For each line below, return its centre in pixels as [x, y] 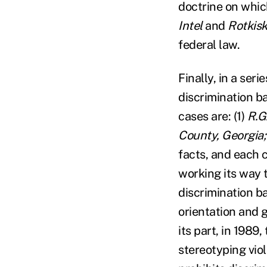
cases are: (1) [213, 116]
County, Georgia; [222, 135]
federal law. [209, 45]
